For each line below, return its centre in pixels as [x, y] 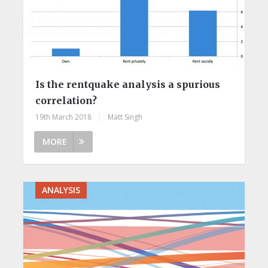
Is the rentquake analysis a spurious [127, 84]
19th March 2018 [63, 117]
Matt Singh [125, 117]
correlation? [66, 100]
